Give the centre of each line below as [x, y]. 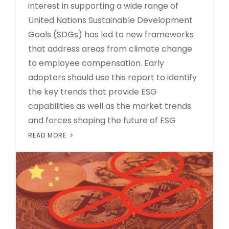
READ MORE [48, 135]
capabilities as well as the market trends [110, 106]
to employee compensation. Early [96, 63]
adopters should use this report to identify [112, 78]
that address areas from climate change [110, 49]
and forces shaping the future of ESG [102, 121]
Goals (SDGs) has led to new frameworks [111, 35]
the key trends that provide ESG [93, 92]
